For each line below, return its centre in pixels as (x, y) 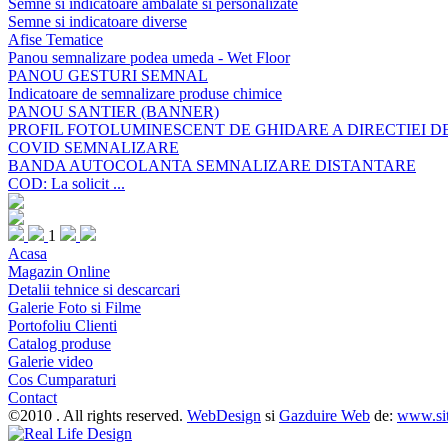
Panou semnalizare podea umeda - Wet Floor (149, 57)
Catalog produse (59, 343)
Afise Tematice (55, 39)
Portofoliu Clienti (62, 325)
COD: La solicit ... (66, 183)
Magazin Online (59, 271)
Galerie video (50, 361)
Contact (32, 397)
